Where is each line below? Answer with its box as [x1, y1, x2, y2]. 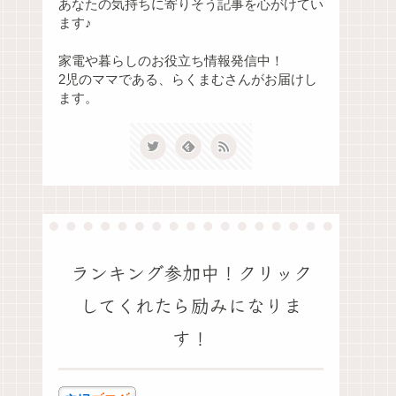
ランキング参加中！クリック [70, 259, 312, 286]
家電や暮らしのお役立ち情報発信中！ [58, 54, 284, 68]
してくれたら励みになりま [80, 292, 302, 319]
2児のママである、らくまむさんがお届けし [58, 72, 317, 87]
